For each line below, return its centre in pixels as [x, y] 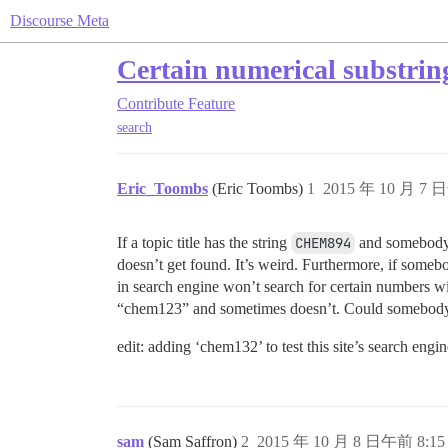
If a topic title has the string [204, 243]
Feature [211, 103]
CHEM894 [323, 243]
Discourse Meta [59, 20]
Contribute [150, 103]
